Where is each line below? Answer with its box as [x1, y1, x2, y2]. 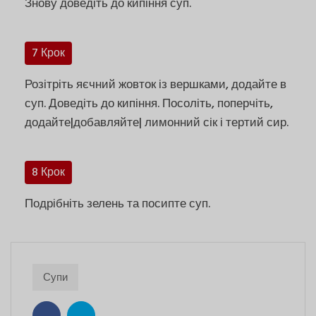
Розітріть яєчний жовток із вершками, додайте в [25, 75, 286, 95]
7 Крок [32, 44, 65, 63]
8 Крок [32, 163, 65, 182]
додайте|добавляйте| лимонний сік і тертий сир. [25, 113, 288, 133]
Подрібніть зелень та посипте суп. [25, 194, 210, 214]
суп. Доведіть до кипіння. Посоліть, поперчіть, [25, 94, 273, 114]
